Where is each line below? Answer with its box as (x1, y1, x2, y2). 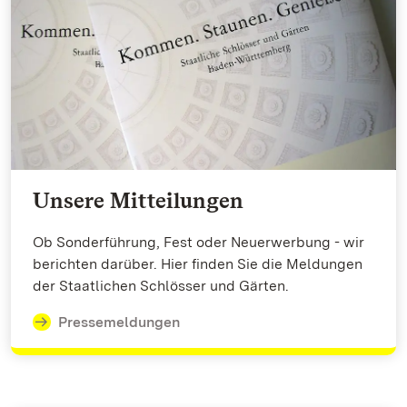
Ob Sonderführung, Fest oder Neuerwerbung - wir (33, 233, 364, 251)
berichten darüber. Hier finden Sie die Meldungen (33, 255, 362, 273)
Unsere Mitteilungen (33, 187, 243, 213)
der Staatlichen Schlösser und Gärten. (33, 277, 289, 294)
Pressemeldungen (57, 313, 180, 331)
